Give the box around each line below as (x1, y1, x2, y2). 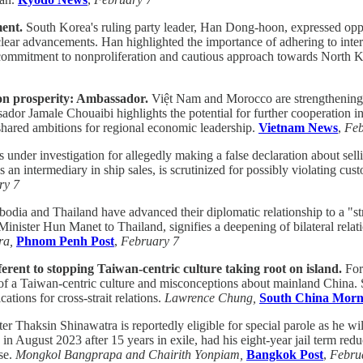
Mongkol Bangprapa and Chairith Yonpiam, (15, 347, 243, 361)
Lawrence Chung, (164, 290, 256, 305)
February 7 (121, 233, 179, 248)
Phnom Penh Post (16, 233, 114, 248)
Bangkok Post (246, 347, 323, 361)
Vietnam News (258, 120, 338, 135)
